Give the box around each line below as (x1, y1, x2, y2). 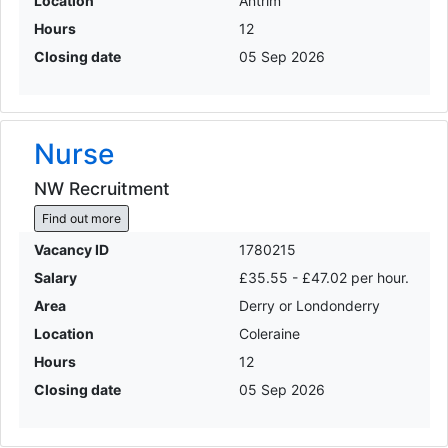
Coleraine (239, 325, 300, 343)
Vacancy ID (33, 241, 109, 259)
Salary (33, 269, 77, 287)
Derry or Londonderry (239, 297, 380, 315)
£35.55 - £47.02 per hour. (239, 269, 409, 287)
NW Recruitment (33, 178, 170, 200)
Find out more (41, 210, 121, 226)
